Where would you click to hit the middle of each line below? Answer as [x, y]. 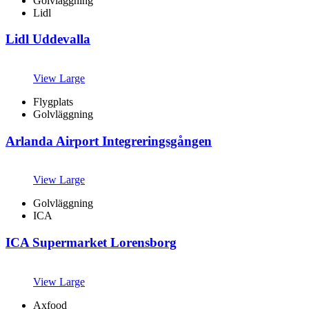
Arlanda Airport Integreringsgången [109, 141]
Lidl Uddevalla [48, 39]
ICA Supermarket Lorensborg [91, 243]
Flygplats [53, 102]
